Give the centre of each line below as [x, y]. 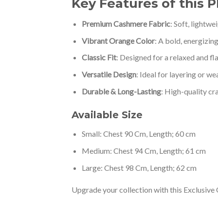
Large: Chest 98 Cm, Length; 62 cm [139, 167]
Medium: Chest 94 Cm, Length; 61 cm [144, 151]
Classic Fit [99, 57]
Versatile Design [109, 74]
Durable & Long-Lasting [121, 91]
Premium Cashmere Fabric [126, 24]
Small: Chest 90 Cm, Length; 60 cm [138, 134]
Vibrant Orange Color [118, 40]
